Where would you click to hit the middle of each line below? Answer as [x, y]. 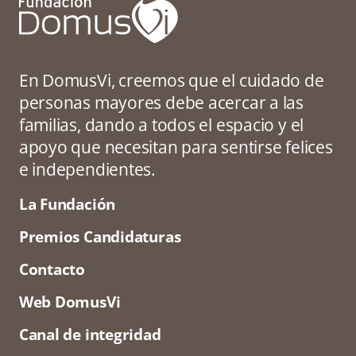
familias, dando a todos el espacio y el [161, 125]
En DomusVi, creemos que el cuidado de [171, 80]
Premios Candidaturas [100, 237]
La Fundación [67, 205]
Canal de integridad [90, 335]
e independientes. [87, 169]
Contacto [52, 270]
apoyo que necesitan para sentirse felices [176, 147]
